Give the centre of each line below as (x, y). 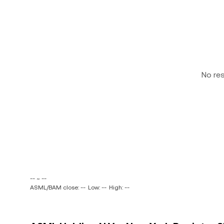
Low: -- (97, 187)
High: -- (119, 187)
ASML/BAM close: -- (58, 187)
